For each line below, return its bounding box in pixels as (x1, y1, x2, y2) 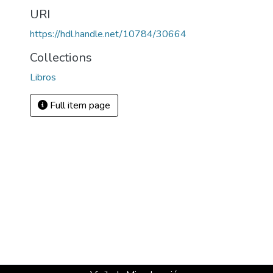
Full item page (48, 99, 110, 112)
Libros (30, 71, 56, 84)
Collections (30, 49, 92, 66)
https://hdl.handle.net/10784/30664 (30, 27, 186, 41)
